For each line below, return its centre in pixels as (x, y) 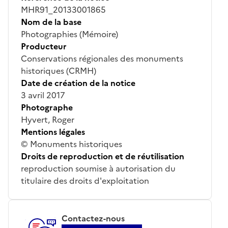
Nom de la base (51, 22)
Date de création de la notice (78, 83)
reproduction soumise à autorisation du (98, 168)
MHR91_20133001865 (63, 9)
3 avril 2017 (43, 95)
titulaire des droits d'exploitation (85, 180)
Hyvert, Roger (48, 119)
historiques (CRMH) (59, 70)
